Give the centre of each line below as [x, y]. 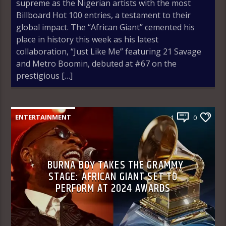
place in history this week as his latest [88, 39]
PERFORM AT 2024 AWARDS [113, 188]
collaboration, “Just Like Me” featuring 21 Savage [109, 51]
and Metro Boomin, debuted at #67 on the [97, 63]
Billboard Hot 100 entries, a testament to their [104, 15]
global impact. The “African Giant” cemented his [106, 27]
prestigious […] [45, 75]
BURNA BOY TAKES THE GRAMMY [116, 165]
